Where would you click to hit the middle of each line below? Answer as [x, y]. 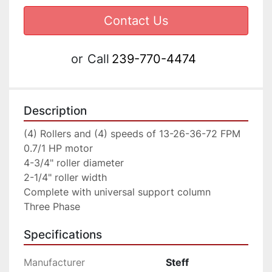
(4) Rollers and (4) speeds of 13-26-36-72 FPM [132, 134]
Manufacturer [54, 263]
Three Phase [52, 207]
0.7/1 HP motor [58, 148]
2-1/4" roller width [65, 178]
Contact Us [136, 21]
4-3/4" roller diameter [74, 163]
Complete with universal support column [117, 192]
